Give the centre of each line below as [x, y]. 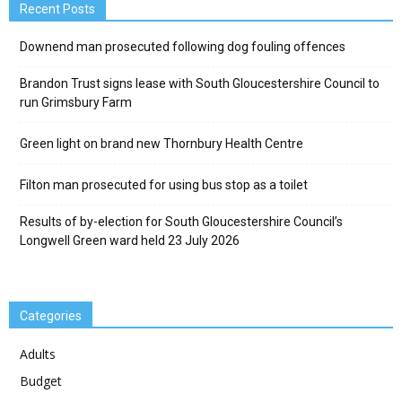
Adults [38, 354]
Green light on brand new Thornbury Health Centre [162, 143]
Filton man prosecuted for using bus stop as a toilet [164, 184]
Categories [51, 315]
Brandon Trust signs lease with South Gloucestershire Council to [200, 83]
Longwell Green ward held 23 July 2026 [130, 240]
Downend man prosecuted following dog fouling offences [183, 46]
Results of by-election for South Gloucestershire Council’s [181, 221]
